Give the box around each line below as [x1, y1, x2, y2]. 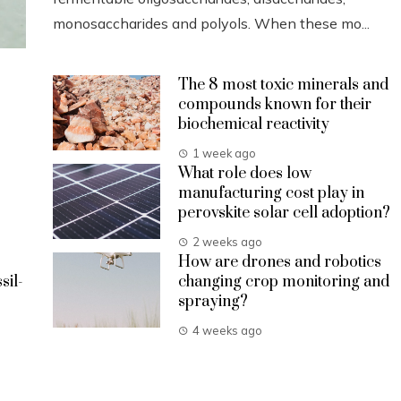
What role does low [178, 164, 311, 183]
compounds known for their [178, 95, 371, 115]
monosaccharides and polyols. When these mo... [53, 13, 370, 32]
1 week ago [192, 146, 256, 160]
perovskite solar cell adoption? [178, 203, 390, 223]
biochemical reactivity [178, 115, 329, 134]
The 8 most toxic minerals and [178, 75, 388, 95]
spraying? [178, 292, 248, 311]
